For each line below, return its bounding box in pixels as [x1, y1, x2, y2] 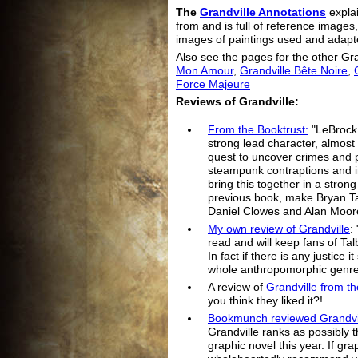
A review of [208, 281, 266, 294]
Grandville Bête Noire [240, 64, 348, 77]
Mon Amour [176, 64, 233, 77]
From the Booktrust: [208, 124, 308, 137]
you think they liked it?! [208, 295, 323, 308]
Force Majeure [176, 78, 250, 90]
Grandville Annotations [200, 6, 326, 18]
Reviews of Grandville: [176, 95, 299, 108]
